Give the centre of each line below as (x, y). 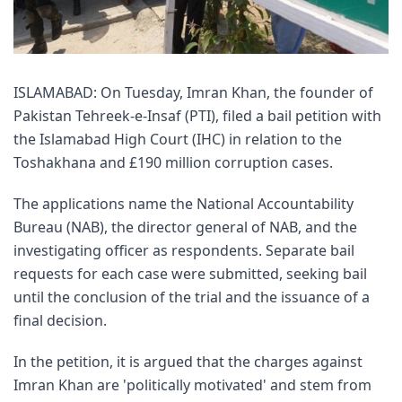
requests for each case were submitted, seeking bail (190, 273)
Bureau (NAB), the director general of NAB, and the (185, 227)
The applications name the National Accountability (184, 203)
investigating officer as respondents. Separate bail (184, 250)
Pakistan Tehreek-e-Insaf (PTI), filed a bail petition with (197, 115)
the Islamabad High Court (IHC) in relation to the (178, 139)
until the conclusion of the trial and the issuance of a (192, 297)
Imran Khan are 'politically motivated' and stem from (192, 385)
